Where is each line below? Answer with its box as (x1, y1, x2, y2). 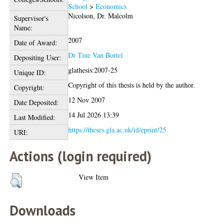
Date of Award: (13, 37, 57, 47)
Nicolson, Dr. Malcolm (68, 10, 133, 20)
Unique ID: (13, 67, 46, 77)
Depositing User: (13, 52, 61, 62)
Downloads (9, 201, 76, 220)
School (68, 1, 88, 11)
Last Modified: (13, 112, 55, 122)
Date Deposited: (13, 97, 59, 107)
